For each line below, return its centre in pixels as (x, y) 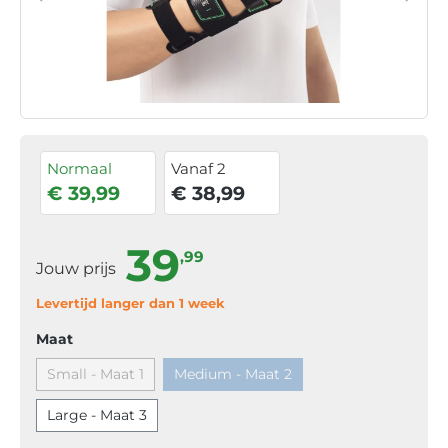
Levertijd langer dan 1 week (130, 302)
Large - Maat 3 (97, 414)
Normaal (79, 168)
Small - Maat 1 (95, 373)
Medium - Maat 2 (233, 373)
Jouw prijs (78, 268)
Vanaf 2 (199, 168)
